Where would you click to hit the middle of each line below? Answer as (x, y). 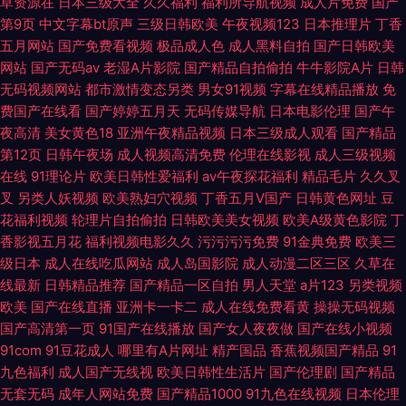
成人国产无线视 (106, 372)
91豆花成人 (80, 350)
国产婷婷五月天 (133, 111)
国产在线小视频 (345, 328)
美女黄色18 (79, 132)
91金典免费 (317, 241)
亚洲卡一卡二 (157, 306)
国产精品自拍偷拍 (238, 67)
